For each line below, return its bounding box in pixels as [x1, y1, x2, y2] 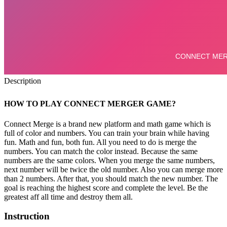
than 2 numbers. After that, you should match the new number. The [4, 174, 218, 183]
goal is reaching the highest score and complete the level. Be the [4, 183, 208, 192]
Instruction [4, 211, 50, 222]
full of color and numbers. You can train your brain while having [4, 128, 209, 137]
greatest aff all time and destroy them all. [4, 192, 133, 201]
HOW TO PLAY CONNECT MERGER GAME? [4, 99, 176, 108]
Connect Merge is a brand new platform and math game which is [4, 119, 211, 128]
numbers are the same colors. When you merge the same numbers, [4, 156, 215, 165]
